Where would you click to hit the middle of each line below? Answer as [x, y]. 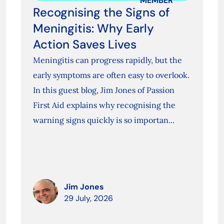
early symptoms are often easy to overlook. [111, 75]
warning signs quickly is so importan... [103, 120]
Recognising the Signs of [101, 12]
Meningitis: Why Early [93, 28]
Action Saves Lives [84, 44]
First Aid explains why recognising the [104, 105]
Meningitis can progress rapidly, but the [107, 60]
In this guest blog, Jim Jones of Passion [103, 90]
